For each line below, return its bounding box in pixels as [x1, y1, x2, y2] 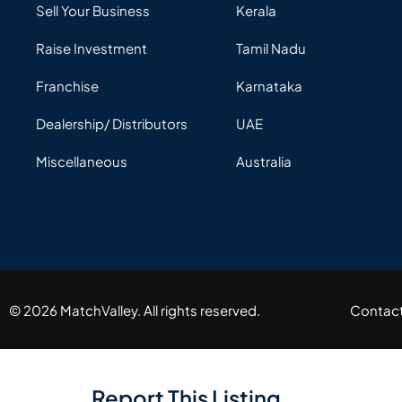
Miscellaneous [36, 153, 127, 170]
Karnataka [236, 77, 303, 95]
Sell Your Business [36, 2, 150, 20]
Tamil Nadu [236, 39, 307, 57]
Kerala [236, 2, 277, 20]
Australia [236, 153, 293, 170]
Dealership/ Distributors [36, 115, 188, 133]
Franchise [36, 77, 99, 95]
